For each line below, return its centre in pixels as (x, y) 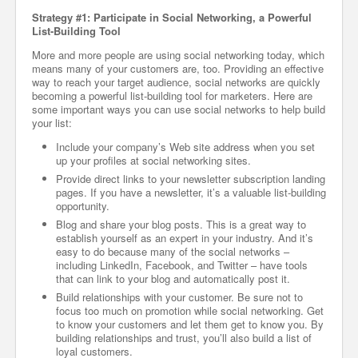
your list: (52, 123)
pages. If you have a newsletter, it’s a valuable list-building (191, 192)
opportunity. (83, 206)
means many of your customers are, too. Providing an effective (178, 68)
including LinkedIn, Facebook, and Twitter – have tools (182, 265)
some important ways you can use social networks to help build (179, 109)
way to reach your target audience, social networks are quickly (176, 82)
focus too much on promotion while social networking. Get (190, 310)
